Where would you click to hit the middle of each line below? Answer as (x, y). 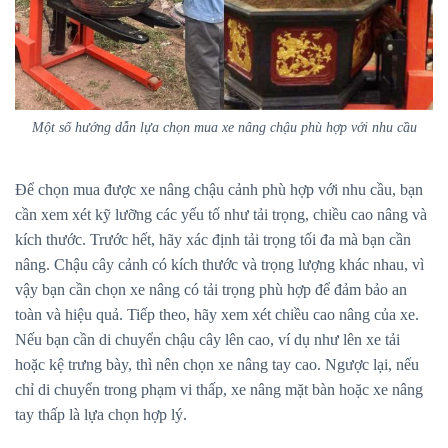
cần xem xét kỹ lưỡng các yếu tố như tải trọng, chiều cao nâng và (221, 215)
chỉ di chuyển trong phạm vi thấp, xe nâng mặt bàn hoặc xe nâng (219, 390)
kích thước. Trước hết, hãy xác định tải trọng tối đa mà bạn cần (213, 240)
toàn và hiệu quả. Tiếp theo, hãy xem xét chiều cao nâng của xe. (217, 315)
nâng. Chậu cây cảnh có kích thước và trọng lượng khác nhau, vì (219, 265)
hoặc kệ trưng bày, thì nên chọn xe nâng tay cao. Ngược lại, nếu (217, 365)
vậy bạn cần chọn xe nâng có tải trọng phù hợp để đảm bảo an (211, 290)
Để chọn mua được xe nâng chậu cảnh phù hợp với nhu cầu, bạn (219, 190)
